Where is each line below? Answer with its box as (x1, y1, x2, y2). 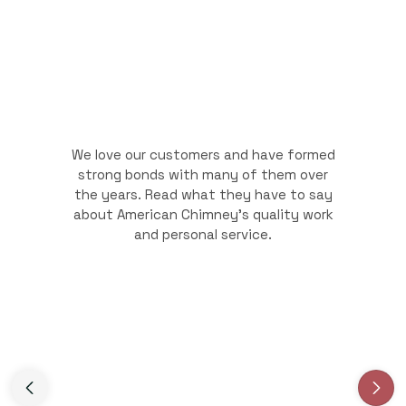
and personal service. (134, 226, 272, 243)
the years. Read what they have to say (73, 186, 333, 203)
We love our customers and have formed (71, 146, 335, 163)
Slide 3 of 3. (23, 371, 91, 386)
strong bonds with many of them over (78, 166, 328, 183)
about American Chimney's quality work (72, 206, 333, 223)
